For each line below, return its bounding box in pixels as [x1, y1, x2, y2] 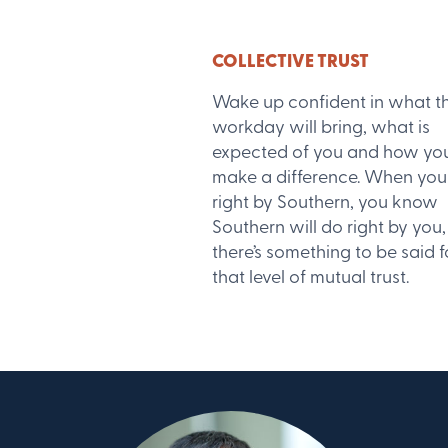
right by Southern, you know [212, 194, 438, 213]
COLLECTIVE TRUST [212, 53, 369, 72]
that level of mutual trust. [212, 269, 409, 288]
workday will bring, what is [212, 119, 430, 138]
